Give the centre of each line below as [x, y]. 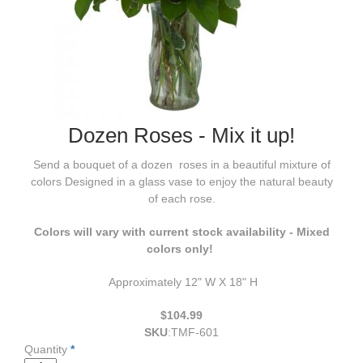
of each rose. [181, 198]
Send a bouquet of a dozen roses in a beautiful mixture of [181, 164]
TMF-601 [195, 332]
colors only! [181, 248]
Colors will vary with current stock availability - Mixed [181, 231]
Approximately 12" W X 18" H [183, 282]
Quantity [46, 349]
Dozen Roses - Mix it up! [181, 135]
